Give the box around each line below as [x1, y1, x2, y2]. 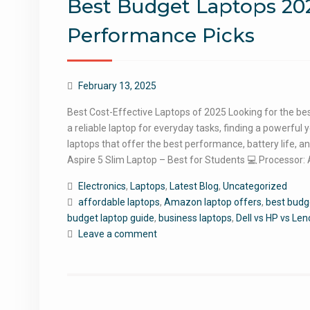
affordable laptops [78, 197, 160, 208]
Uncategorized [223, 181, 287, 192]
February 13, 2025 [78, 80, 156, 91]
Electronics [78, 181, 126, 192]
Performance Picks [67, 24, 255, 47]
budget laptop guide [67, 212, 154, 224]
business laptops [158, 212, 232, 224]
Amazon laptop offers [164, 197, 262, 208]
